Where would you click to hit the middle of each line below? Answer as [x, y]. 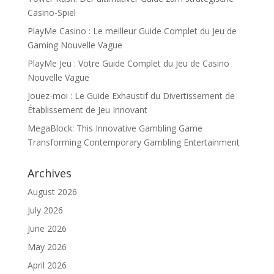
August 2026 [52, 191]
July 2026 [45, 210]
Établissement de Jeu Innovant [87, 109]
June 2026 [47, 228]
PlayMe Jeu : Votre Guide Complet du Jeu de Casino [128, 63]
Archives [49, 173]
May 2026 [47, 246]
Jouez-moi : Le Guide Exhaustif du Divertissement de [131, 95]
